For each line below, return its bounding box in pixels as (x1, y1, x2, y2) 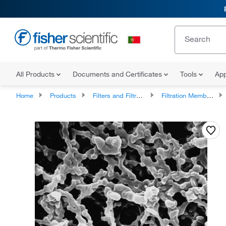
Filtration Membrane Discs (161, 91, 207, 99)
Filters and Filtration (93, 91, 136, 99)
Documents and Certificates (73, 70, 164, 79)
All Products (16, 70, 56, 79)
